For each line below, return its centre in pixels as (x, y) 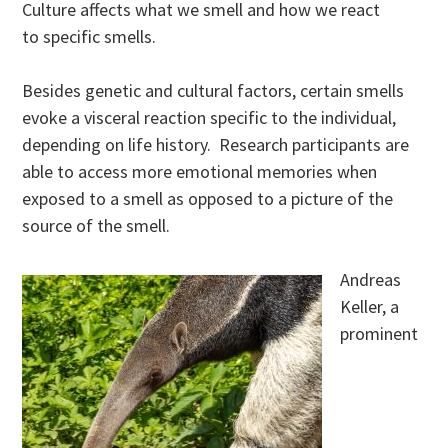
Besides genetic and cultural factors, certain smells (213, 91)
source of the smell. (98, 226)
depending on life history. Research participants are (216, 145)
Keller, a (370, 307)
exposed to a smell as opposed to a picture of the (208, 199)
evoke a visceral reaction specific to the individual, (209, 118)
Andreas (371, 280)
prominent (379, 334)
